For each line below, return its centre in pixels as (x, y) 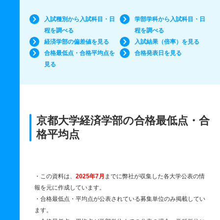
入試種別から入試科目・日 (80, 19)
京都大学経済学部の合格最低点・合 (123, 121)
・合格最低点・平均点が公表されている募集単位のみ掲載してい (120, 199)
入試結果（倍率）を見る (167, 42)
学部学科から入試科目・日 (170, 19)
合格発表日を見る (158, 53)
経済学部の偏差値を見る (77, 42)
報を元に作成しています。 (70, 188)
